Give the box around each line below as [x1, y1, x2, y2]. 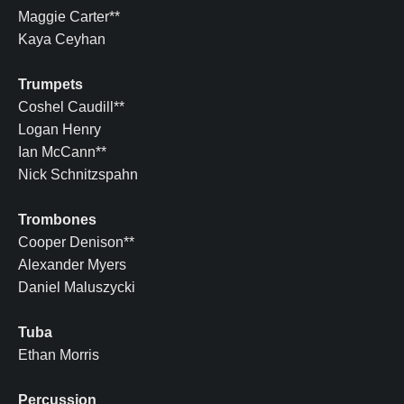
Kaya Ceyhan [18, 31, 106, 47]
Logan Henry [18, 121, 101, 137]
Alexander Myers [18, 256, 126, 272]
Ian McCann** [18, 143, 106, 160]
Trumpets [18, 76, 83, 92]
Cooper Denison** [18, 234, 134, 250]
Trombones [18, 211, 96, 227]
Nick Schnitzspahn [18, 166, 138, 182]
